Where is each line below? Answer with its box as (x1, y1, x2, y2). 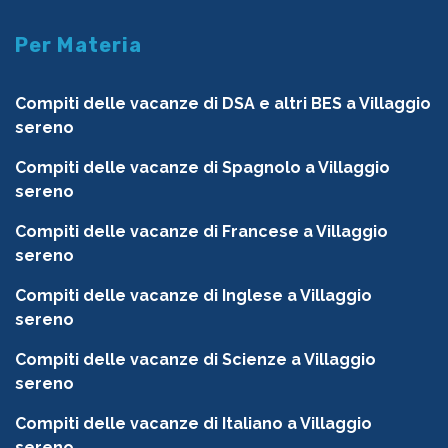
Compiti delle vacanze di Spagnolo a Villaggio (15, 158, 390, 178)
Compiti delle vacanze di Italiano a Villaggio (15, 414, 372, 434)
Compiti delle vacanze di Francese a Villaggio (15, 222, 388, 242)
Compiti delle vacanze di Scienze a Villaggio (15, 350, 376, 370)
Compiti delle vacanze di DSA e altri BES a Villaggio (15, 94, 431, 114)
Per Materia (15, 33, 143, 58)
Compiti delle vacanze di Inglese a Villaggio (15, 286, 372, 306)
